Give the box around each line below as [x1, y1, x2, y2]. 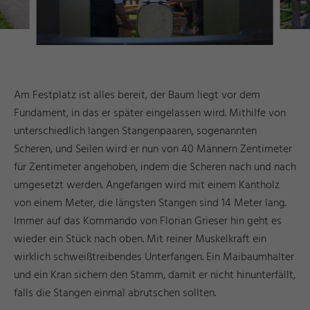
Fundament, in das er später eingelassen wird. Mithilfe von [14, 104, 286, 122]
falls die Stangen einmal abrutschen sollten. [14, 284, 219, 302]
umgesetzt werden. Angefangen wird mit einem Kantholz [14, 176, 280, 194]
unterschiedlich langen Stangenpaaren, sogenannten [14, 122, 257, 140]
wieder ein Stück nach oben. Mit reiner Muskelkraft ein [14, 230, 266, 248]
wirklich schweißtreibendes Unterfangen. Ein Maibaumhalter [14, 248, 294, 266]
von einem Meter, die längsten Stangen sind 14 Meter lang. [14, 194, 286, 212]
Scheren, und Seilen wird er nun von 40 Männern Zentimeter [14, 140, 292, 158]
